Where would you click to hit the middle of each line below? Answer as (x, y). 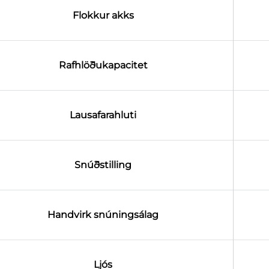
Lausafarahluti (103, 115)
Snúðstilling (103, 165)
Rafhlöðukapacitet (103, 65)
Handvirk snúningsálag (103, 214)
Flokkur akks (103, 15)
